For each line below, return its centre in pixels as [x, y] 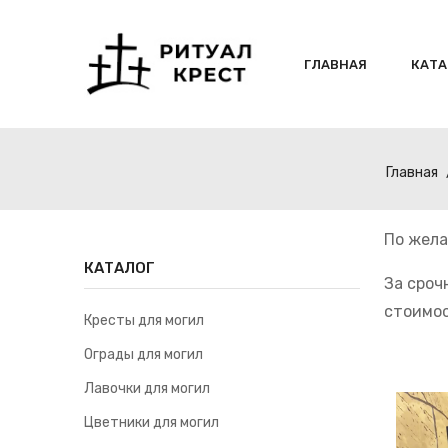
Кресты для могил [144, 321]
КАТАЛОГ [119, 268]
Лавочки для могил [147, 389]
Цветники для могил [151, 423]
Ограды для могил [143, 355]
